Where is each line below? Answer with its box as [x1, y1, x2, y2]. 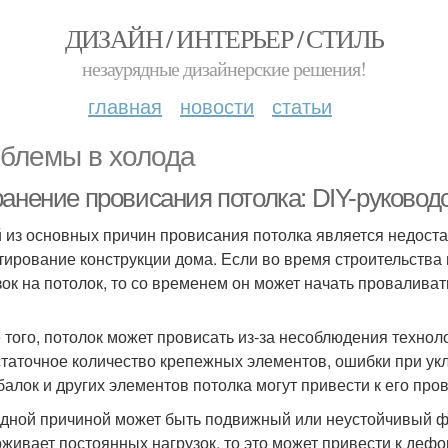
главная [88, 91, 162, 120]
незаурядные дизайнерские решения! [82, 55, 366, 82]
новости [180, 91, 254, 120]
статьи [272, 91, 332, 120]
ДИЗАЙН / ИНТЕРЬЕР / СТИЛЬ [64, 21, 384, 55]
